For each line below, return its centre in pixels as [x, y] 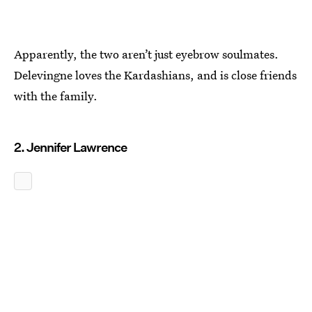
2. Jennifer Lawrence [70, 147]
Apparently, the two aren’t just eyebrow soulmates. [146, 54]
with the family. [56, 96]
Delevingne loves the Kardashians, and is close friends [155, 75]
